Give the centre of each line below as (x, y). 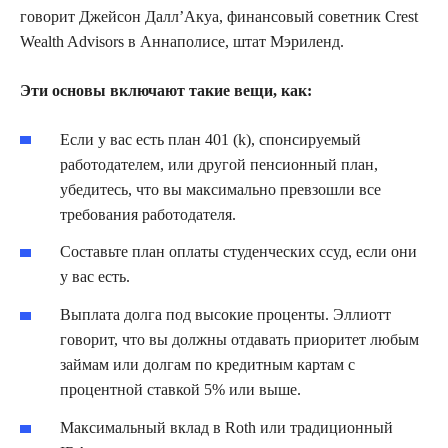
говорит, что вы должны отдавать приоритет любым (239, 340)
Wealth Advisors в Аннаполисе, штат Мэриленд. (182, 41)
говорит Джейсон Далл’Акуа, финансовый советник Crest (219, 16)
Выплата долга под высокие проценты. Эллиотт (225, 315)
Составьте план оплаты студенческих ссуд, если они (238, 252)
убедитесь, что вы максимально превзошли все (220, 189)
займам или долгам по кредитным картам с (207, 365)
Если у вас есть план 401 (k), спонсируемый (210, 139)
